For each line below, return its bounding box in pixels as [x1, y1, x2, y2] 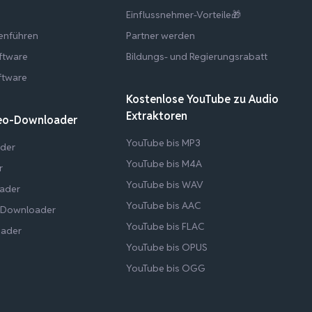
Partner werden [125, 29, 195, 42]
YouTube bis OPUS [125, 240, 208, 253]
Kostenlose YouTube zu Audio [125, 91, 279, 107]
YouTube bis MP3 [125, 136, 201, 149]
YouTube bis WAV [125, 178, 203, 191]
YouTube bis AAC [125, 198, 201, 212]
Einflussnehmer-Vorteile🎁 [125, 8, 241, 21]
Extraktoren [125, 108, 187, 123]
